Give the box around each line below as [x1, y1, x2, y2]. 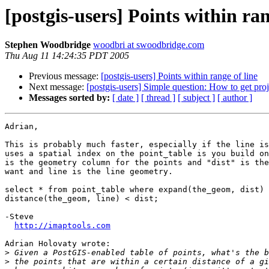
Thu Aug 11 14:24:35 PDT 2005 [5, 50, 129, 61]
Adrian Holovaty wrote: [5, 239, 110, 249]
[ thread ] [141, 92, 175, 103]
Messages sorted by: [29, 92, 110, 103]
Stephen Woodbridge [5, 40, 91, 50]
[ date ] [112, 92, 139, 103]
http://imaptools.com [14, 221, 110, 231]
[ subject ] [178, 92, 215, 103]
